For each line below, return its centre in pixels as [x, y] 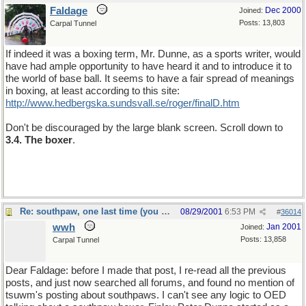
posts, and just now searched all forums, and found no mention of [150, 283]
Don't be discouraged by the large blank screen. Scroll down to [144, 128]
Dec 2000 [283, 10]
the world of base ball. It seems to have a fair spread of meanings [150, 79]
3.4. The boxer [39, 140]
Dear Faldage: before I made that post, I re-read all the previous [146, 270]
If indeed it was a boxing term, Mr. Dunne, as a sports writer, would [153, 54]
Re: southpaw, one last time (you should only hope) [166, 211]
